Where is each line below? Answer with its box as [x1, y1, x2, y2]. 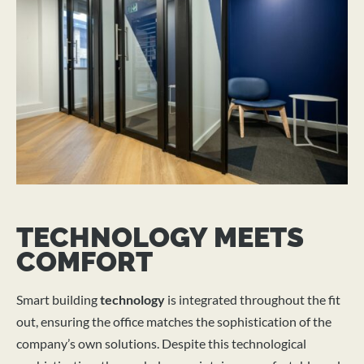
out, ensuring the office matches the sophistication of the [16, 313, 331, 329]
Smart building [16, 291, 100, 307]
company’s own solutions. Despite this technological [16, 335, 306, 351]
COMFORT [16, 245, 153, 278]
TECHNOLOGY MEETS [16, 220, 304, 253]
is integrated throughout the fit [165, 291, 340, 307]
